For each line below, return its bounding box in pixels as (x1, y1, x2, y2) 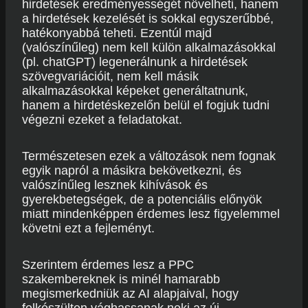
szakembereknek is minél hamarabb (22, 272, 220, 286)
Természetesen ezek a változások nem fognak (22, 149, 276, 163)
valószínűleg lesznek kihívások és (22, 178, 208, 192)
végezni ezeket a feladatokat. (22, 113, 182, 126)
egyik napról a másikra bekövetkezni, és (22, 164, 241, 177)
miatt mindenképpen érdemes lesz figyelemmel (22, 207, 280, 221)
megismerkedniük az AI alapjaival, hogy (22, 287, 239, 300)
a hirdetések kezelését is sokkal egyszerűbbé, (22, 12, 274, 25)
